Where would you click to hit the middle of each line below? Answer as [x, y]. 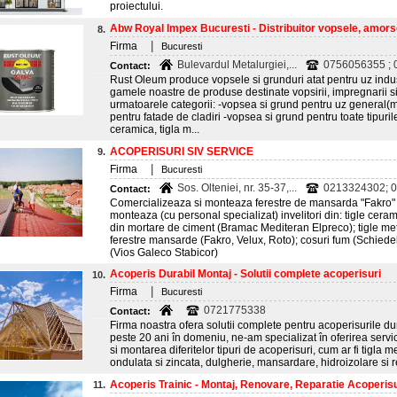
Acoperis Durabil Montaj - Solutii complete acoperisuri [245, 274]
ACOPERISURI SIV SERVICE [182, 152]
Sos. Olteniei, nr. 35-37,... [237, 188]
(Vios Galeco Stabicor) [164, 253]
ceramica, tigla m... [155, 129]
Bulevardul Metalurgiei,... [237, 65]
